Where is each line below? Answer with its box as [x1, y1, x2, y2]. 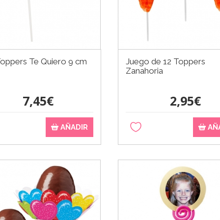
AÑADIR [58, 122, 88, 132]
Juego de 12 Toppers [125, 56, 205, 66]
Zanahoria [125, 65, 163, 76]
